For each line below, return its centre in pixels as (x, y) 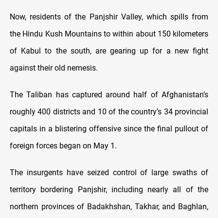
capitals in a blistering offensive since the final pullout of (109, 128)
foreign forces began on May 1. (63, 145)
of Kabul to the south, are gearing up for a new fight (109, 51)
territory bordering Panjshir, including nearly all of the (109, 189)
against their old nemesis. (54, 68)
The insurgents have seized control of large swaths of (109, 172)
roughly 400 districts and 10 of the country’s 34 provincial (109, 111)
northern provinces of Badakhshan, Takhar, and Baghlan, (109, 206)
